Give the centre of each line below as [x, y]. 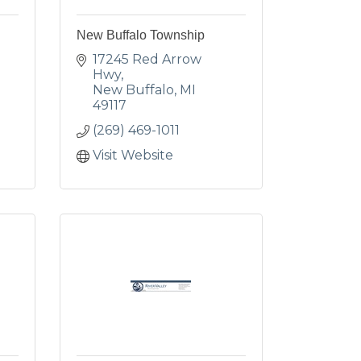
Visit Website [133, 155]
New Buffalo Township [140, 35]
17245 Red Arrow [147, 59]
